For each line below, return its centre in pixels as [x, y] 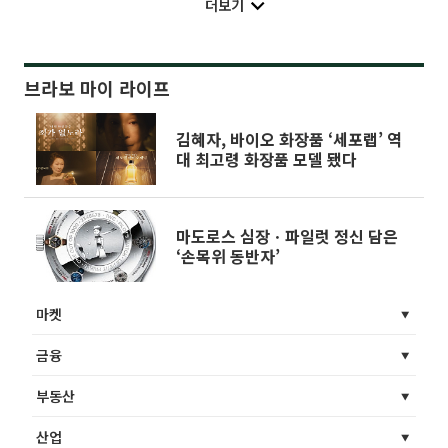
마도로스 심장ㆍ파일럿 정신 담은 [287, 235]
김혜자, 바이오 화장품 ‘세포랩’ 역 [289, 138]
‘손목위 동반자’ [228, 255]
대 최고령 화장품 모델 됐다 [266, 158]
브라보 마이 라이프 [97, 87]
